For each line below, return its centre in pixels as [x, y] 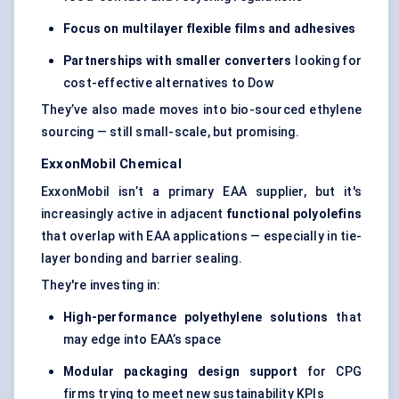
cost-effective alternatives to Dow [168, 83]
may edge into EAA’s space [142, 340]
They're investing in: [101, 285]
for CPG [330, 372]
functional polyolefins [294, 214]
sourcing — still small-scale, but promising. [170, 132]
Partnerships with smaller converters [178, 61]
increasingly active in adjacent [134, 214]
